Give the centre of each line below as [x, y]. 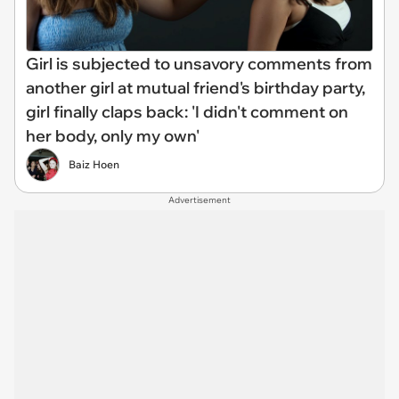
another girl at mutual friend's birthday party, [195, 88]
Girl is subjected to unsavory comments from [199, 64]
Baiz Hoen [94, 164]
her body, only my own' [113, 136]
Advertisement [199, 200]
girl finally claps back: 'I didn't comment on [187, 112]
